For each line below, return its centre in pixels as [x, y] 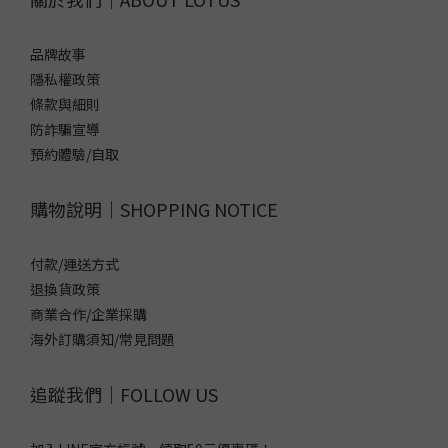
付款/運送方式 [74, 263]
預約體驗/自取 [74, 153]
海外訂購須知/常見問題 [102, 338]
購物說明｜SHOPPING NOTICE [154, 208]
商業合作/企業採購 [88, 313]
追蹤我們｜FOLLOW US [124, 393]
